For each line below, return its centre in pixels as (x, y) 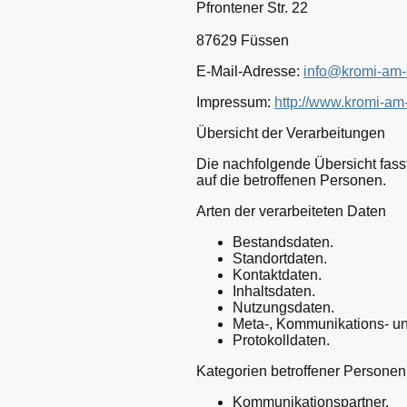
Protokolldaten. (281, 340)
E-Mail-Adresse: (250, 71)
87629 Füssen (243, 40)
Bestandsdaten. (283, 242)
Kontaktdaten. (277, 274)
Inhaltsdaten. (274, 291)
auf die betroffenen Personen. (291, 180)
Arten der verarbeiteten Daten (291, 211)
